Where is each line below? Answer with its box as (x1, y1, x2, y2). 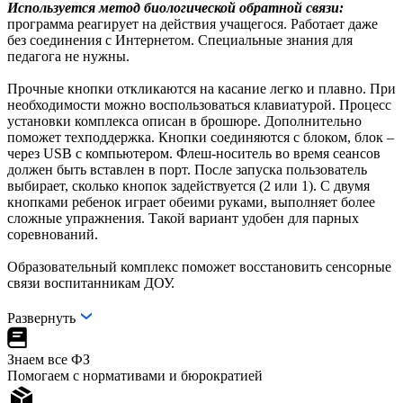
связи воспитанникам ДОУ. (7, 274, 254, 291)
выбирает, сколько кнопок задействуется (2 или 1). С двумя (7, 177, 370, 193)
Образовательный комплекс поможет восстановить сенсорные (7, 258, 391, 274)
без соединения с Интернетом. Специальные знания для (7, 31, 353, 48)
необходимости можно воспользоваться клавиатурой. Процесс (7, 96, 391, 112)
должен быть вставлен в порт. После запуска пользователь (7, 161, 367, 177)
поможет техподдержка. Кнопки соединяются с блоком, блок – (7, 129, 394, 145)
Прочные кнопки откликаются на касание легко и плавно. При (7, 80, 396, 96)
